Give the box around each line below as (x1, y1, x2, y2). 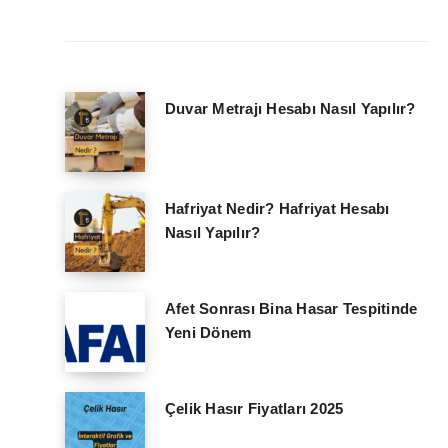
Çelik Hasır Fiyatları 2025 (164, 400, 344, 418)
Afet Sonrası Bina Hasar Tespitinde (164, 300, 418, 318)
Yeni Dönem (164, 324, 252, 342)
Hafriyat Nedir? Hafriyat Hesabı (164, 200, 390, 218)
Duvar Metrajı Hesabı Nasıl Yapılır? (164, 100, 416, 118)
